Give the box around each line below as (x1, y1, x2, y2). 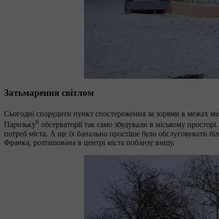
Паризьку (4, 120, 36, 129)
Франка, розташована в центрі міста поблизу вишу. (4, 138, 176, 147)
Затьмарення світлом (4, 88, 94, 98)
